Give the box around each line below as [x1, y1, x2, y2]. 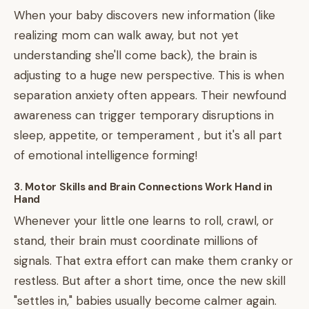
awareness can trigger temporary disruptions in [14, 108, 274, 123]
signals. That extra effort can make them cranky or [14, 253, 293, 268]
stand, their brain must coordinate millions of [14, 233, 258, 248]
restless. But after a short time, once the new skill [14, 273, 286, 288]
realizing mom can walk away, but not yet [14, 28, 239, 43]
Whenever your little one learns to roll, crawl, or [14, 213, 274, 228]
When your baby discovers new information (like [14, 8, 275, 23]
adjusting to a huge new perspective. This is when [14, 68, 284, 83]
